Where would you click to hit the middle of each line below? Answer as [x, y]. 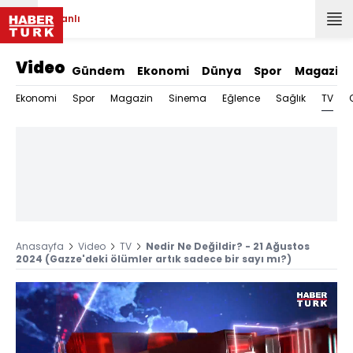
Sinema [188, 98]
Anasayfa [40, 246]
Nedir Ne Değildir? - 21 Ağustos [228, 246]
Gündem [98, 71]
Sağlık [291, 98]
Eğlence [241, 98]
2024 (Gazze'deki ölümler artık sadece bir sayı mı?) [154, 259]
